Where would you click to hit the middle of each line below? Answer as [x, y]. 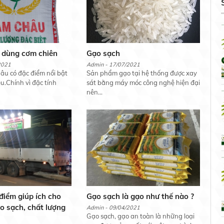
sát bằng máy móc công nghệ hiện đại [143, 83]
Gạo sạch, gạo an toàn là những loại [140, 216]
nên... [94, 92]
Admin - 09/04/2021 [113, 208]
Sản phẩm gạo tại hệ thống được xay [141, 73]
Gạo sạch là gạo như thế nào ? [140, 196]
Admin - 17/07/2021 [113, 65]
